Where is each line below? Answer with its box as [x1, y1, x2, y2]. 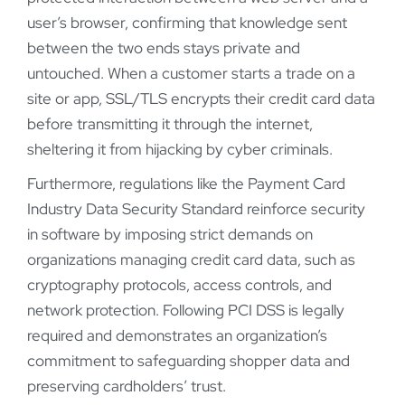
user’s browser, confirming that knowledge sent [27, 13, 347, 33]
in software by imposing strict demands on [27, 224, 313, 245]
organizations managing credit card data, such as [27, 250, 355, 270]
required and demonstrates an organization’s [27, 325, 327, 346]
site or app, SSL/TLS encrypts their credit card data [27, 89, 375, 109]
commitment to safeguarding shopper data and [27, 351, 350, 372]
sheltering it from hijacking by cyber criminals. [27, 139, 333, 160]
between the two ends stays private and [27, 38, 300, 59]
